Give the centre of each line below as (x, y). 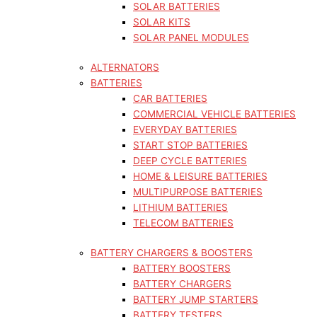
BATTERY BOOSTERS (182, 268)
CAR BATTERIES (170, 98)
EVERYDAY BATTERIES (185, 129)
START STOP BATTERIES (190, 145)
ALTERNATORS (125, 67)
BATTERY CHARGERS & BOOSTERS (172, 253)
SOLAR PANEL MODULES (191, 38)
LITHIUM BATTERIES (180, 207)
